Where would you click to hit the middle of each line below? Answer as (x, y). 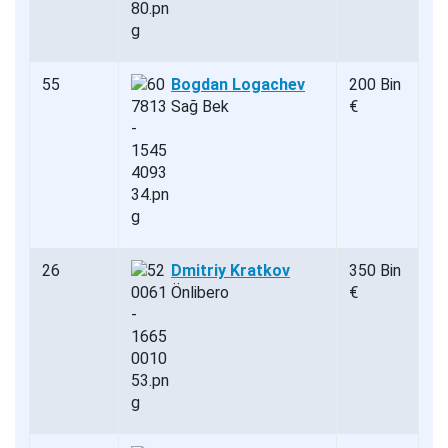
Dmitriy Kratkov (230, 270)
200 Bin (375, 84)
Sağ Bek (200, 106)
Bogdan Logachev (238, 84)
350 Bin (375, 270)
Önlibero (200, 292)
